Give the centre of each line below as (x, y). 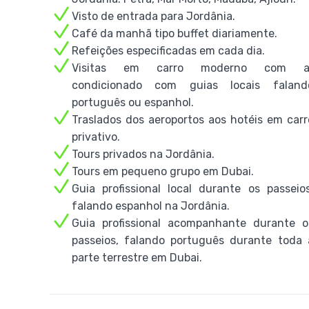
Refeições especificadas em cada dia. (168, 51)
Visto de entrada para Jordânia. (153, 16)
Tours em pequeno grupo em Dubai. (163, 171)
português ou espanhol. (133, 102)
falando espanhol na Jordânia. (151, 206)
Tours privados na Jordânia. (143, 154)
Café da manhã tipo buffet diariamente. (175, 33)
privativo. (96, 137)
